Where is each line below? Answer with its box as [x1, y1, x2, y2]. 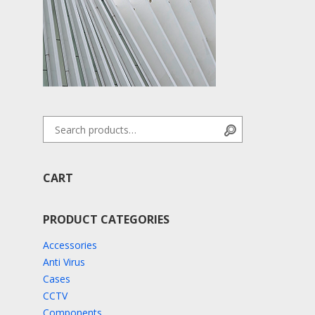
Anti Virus [42, 255, 85, 269]
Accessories [42, 238, 97, 252]
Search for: [41, 117, 91, 130]
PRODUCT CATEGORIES [42, 212, 169, 227]
